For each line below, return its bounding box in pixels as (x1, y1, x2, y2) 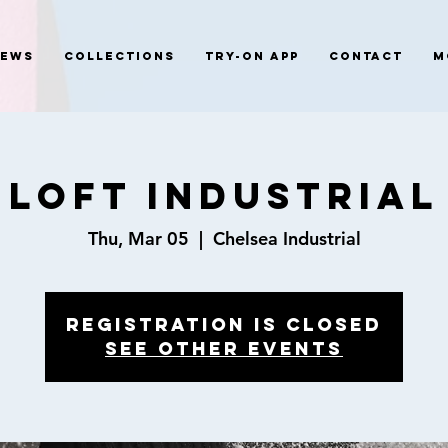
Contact (329, 49, 403, 63)
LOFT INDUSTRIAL (9, 173, 439, 219)
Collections (64, 49, 175, 63)
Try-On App (205, 49, 299, 63)
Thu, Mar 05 (87, 226, 189, 250)
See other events (105, 336, 343, 360)
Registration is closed (66, 312, 382, 336)
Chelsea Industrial (212, 226, 361, 250)
